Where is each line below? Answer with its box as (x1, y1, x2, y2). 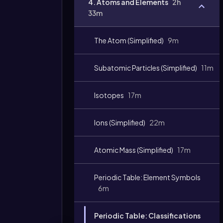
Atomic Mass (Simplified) (94, 145, 173, 154)
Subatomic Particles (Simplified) (94, 63, 197, 72)
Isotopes (94, 91, 124, 100)
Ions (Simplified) (94, 118, 145, 127)
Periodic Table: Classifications (94, 211, 201, 220)
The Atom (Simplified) (94, 36, 164, 45)
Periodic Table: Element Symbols (94, 173, 201, 182)
